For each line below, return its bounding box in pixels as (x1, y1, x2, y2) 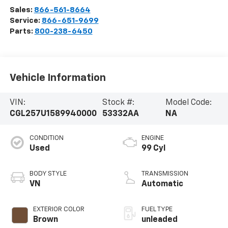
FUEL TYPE (141, 206, 173, 213)
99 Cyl (141, 145, 165, 153)
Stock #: (102, 99, 135, 107)
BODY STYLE (29, 170, 67, 178)
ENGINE (141, 135, 164, 142)
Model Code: (165, 99, 212, 107)
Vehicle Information (9, 72, 106, 83)
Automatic (141, 180, 183, 189)
